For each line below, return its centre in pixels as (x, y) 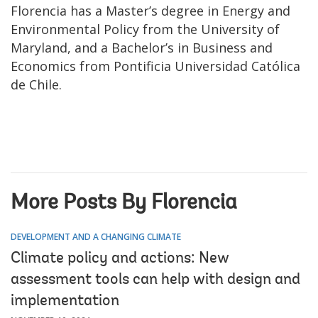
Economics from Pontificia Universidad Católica (155, 66)
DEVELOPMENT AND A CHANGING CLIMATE (96, 236)
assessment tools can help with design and (155, 280)
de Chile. (36, 84)
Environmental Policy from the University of (145, 29)
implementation (65, 301)
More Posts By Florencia (124, 203)
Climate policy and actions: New (120, 259)
